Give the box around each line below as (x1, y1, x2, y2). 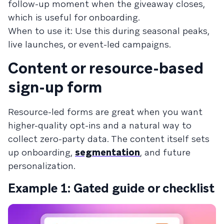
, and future (140, 146, 190, 158)
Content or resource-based (8, 58, 203, 78)
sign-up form (8, 77, 102, 97)
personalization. (8, 159, 75, 171)
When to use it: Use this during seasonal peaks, (8, 24, 209, 36)
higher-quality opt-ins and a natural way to (8, 119, 191, 131)
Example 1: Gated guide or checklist (8, 180, 214, 196)
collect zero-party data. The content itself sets (8, 132, 209, 144)
